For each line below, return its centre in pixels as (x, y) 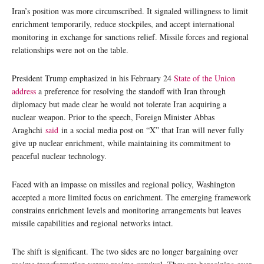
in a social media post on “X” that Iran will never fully (151, 130)
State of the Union (204, 78)
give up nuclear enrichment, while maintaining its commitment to (121, 143)
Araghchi (29, 130)
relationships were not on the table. (70, 49)
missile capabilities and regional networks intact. (93, 223)
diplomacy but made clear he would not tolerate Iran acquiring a (119, 104)
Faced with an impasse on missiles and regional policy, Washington (123, 184)
